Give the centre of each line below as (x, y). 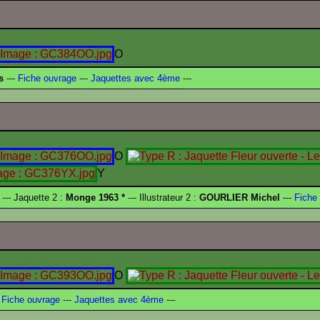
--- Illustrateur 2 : (162, 197)
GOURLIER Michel (240, 197)
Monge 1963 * (95, 197)
